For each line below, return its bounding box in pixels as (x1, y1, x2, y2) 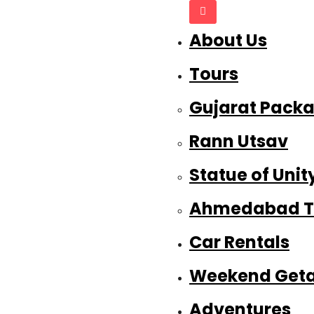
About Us (189, 28, 267, 52)
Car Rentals (189, 230, 289, 254)
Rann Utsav (189, 129, 288, 153)
